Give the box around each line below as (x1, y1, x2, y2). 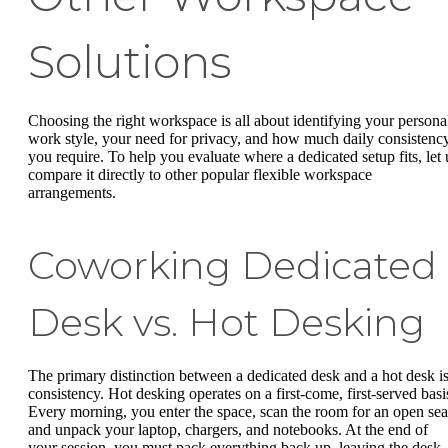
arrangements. (28, 184, 116, 202)
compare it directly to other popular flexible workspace (28, 166, 372, 184)
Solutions (28, 35, 232, 90)
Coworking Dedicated (28, 242, 437, 290)
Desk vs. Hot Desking (28, 299, 425, 347)
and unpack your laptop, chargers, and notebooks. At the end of (28, 421, 428, 439)
